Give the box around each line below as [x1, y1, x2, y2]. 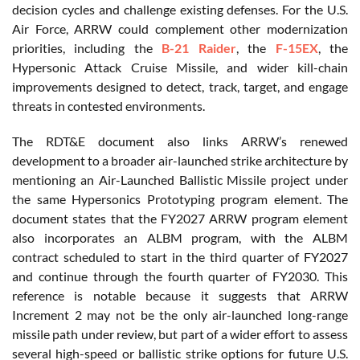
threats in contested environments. [12, 98, 205, 114]
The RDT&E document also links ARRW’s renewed [12, 133, 348, 149]
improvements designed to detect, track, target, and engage [12, 79, 348, 95]
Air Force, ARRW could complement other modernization [12, 21, 348, 37]
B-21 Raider [162, 40, 236, 56]
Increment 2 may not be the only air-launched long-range [12, 307, 348, 323]
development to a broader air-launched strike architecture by [12, 153, 348, 169]
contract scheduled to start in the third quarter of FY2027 [12, 249, 348, 265]
